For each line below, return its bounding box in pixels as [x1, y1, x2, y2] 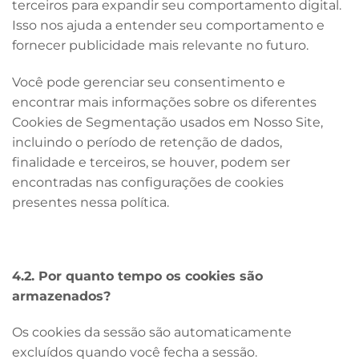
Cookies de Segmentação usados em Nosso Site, [12, 114, 323, 130]
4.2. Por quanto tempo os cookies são [12, 268, 263, 284]
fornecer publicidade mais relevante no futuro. [12, 38, 309, 54]
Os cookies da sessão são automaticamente [12, 325, 292, 341]
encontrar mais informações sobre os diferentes [12, 94, 317, 110]
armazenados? [12, 288, 111, 304]
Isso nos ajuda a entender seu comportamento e [12, 18, 325, 34]
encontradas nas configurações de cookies [12, 174, 284, 190]
